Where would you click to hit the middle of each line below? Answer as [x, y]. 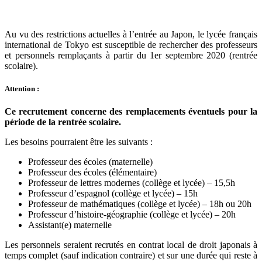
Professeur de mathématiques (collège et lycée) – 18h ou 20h [140, 204]
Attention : [22, 89]
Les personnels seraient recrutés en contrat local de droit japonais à [131, 245]
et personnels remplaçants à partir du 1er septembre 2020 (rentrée [131, 56]
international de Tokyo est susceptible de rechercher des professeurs [131, 45]
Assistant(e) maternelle [70, 225]
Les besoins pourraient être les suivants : [79, 142]
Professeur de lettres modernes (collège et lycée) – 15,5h [132, 183]
